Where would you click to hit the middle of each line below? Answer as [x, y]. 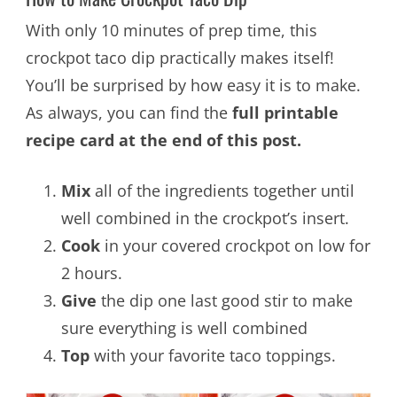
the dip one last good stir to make [224, 300]
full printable [285, 112]
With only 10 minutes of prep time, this [171, 30]
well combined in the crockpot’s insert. [205, 218]
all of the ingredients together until [222, 190]
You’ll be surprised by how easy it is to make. [193, 85]
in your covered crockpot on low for [235, 245]
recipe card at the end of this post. [163, 140]
